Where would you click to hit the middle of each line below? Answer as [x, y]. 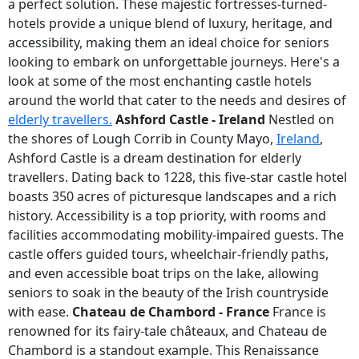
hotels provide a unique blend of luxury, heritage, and [170, 23]
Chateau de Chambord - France [171, 312]
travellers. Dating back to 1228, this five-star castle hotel [177, 177]
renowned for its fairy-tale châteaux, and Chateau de [167, 331]
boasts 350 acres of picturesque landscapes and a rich [172, 196]
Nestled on [300, 119]
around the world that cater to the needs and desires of [177, 100]
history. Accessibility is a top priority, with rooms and [167, 216]
